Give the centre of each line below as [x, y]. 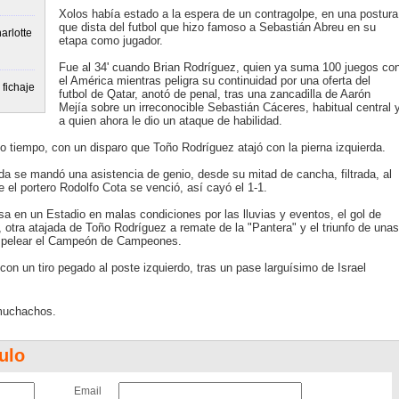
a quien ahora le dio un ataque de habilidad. [170, 121]
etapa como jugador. [110, 41]
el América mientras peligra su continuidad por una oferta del [214, 81]
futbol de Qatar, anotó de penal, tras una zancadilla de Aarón [214, 94]
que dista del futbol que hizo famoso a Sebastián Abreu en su [217, 27]
